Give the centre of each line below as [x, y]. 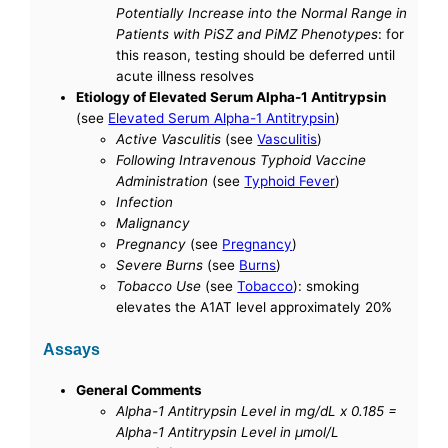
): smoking [326, 285]
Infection [145, 201]
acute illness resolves [185, 75]
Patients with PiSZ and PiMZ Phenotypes [247, 33]
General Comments [139, 390]
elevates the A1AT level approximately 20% [254, 306]
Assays [72, 348]
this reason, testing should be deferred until [256, 54]
